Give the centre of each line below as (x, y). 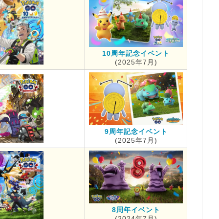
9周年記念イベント (136, 131)
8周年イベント (136, 209)
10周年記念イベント (136, 53)
